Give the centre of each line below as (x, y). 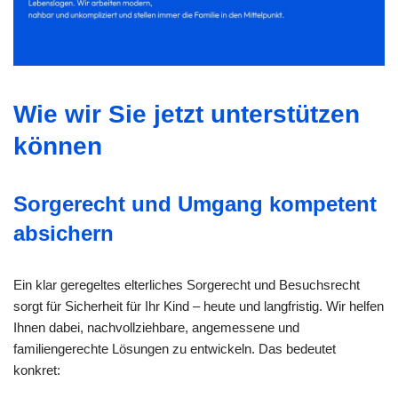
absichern (64, 234)
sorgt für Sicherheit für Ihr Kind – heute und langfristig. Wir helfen (199, 306)
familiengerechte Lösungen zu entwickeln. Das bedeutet (175, 349)
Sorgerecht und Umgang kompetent (195, 204)
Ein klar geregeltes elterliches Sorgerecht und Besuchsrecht (187, 285)
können (58, 147)
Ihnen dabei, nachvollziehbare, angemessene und (156, 328)
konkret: (37, 370)
